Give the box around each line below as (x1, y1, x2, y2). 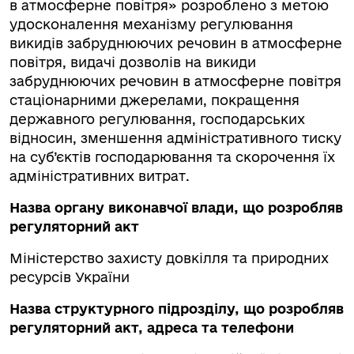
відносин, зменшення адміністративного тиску (9, 130, 341, 145)
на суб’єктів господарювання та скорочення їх (9, 149, 335, 164)
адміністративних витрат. (9, 168, 194, 183)
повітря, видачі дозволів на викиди (9, 55, 256, 70)
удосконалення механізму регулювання (9, 17, 293, 32)
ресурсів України (9, 269, 134, 284)
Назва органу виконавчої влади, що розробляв (9, 200, 343, 215)
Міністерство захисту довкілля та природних (9, 250, 329, 265)
